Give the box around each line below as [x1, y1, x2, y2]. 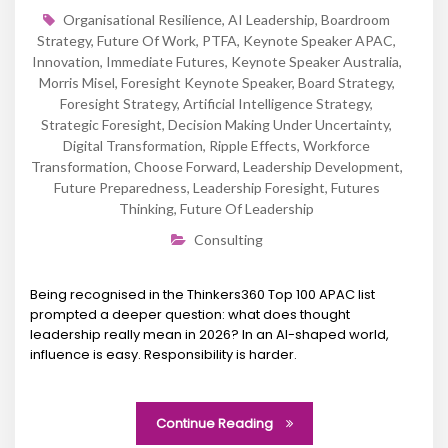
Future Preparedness [53, 178, 187, 196]
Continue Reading [155, 413, 276, 433]
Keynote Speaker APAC [243, 31, 393, 49]
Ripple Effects [209, 136, 297, 154]
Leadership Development [242, 157, 400, 175]
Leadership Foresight [192, 178, 325, 196]
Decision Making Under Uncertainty [168, 115, 389, 133]
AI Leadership [228, 10, 315, 28]
